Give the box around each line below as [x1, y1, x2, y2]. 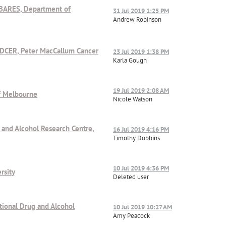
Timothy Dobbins [113, 133, 160, 142]
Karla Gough [113, 55, 147, 65]
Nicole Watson [113, 94, 152, 103]
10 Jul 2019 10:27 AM [113, 202, 172, 211]
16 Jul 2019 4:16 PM [113, 125, 169, 134]
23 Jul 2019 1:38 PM [113, 47, 169, 56]
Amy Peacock [113, 211, 150, 220]
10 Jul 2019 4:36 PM [113, 163, 169, 173]
